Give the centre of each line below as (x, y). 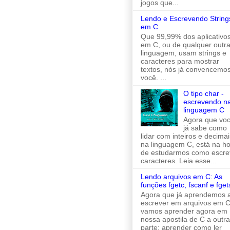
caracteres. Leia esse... (179, 161)
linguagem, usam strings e (184, 53)
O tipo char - (203, 94)
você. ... (154, 78)
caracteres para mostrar (180, 61)
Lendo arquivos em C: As (181, 177)
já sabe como (205, 128)
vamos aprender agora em (184, 211)
